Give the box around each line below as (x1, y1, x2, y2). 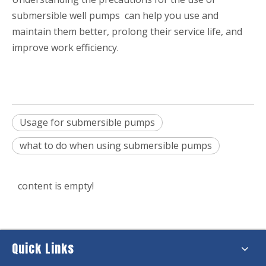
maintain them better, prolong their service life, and (12, 24, 242, 38)
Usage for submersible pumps (20, 115, 155, 129)
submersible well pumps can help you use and (12, 8, 218, 22)
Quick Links (12, 239, 74, 258)
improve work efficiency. (12, 40, 119, 54)
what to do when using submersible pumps (20, 138, 212, 152)
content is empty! (18, 179, 94, 192)
